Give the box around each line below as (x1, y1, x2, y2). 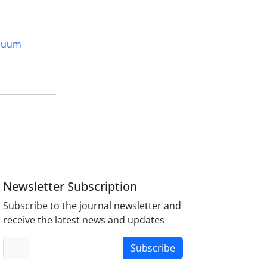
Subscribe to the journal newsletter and (3, 198, 182, 212)
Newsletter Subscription (3, 178, 138, 194)
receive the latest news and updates (3, 213, 165, 226)
